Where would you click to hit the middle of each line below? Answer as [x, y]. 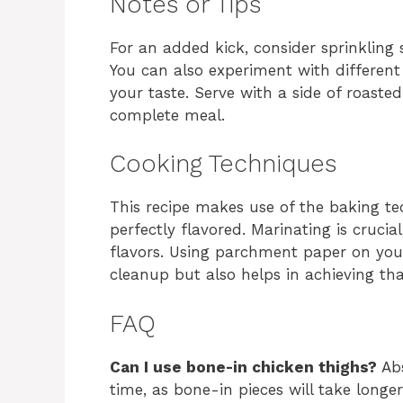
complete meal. [167, 115]
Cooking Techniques [223, 164]
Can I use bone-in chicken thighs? [243, 367]
